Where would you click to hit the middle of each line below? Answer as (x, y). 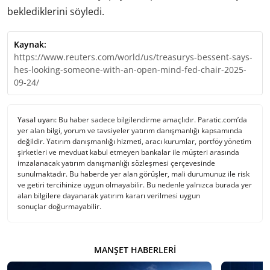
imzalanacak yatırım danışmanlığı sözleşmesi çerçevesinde (116, 163)
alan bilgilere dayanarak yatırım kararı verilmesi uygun (109, 196)
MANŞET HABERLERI (135, 250)
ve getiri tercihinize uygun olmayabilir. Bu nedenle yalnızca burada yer (135, 185)
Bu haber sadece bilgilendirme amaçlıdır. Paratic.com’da (152, 120)
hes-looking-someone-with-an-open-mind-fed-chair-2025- (130, 70)
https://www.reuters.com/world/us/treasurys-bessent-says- (133, 57)
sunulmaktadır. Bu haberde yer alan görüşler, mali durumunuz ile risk (133, 174)
